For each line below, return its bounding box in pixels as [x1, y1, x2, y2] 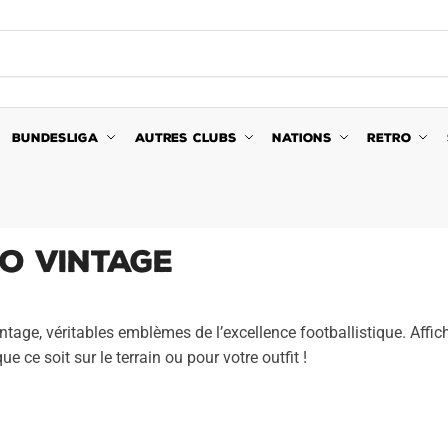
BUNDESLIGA [12, 130, 100, 145]
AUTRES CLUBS [134, 130, 237, 145]
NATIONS [272, 130, 332, 145]
